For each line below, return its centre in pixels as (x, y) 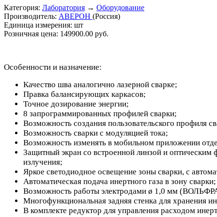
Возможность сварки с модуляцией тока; (96, 133)
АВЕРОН (76, 16)
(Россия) (106, 16)
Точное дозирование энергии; (76, 104)
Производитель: (31, 16)
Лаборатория (63, 7)
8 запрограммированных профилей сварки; (100, 113)
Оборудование (120, 7)
